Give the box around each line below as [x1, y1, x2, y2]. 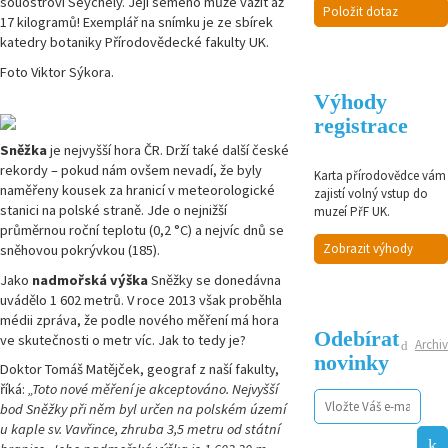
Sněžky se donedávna [148, 270, 281, 289]
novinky [314, 349, 390, 375]
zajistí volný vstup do [314, 185, 429, 203]
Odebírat [314, 325, 400, 351]
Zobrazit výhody [323, 240, 414, 258]
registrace [314, 113, 409, 139]
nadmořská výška [32, 270, 148, 289]
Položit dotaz [323, 3, 399, 21]
